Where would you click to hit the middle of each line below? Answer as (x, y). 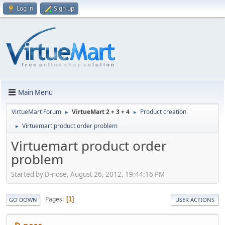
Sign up (64, 8)
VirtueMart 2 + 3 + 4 (101, 112)
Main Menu (35, 92)
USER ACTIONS (195, 199)
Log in (25, 8)
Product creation (163, 112)
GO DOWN (23, 199)
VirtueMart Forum (36, 112)
